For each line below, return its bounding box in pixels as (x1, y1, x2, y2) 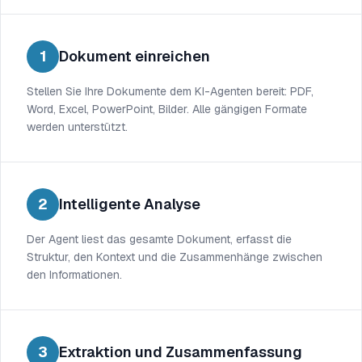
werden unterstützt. (27, 120, 128, 134)
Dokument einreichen (59, 47, 210, 65)
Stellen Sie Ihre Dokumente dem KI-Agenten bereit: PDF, (27, 84, 314, 99)
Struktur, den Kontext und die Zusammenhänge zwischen (27, 250, 322, 264)
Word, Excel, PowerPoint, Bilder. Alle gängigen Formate (27, 102, 307, 116)
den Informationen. (27, 267, 122, 282)
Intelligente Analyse (59, 195, 200, 213)
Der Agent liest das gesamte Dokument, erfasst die (27, 232, 292, 246)
